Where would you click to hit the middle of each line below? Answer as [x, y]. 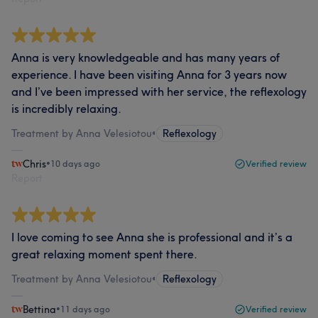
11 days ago [85, 309]
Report [27, 178]
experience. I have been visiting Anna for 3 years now [149, 75]
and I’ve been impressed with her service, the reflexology [159, 92]
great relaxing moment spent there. [104, 254]
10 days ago [75, 164]
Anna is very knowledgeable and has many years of [146, 57]
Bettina [39, 309]
